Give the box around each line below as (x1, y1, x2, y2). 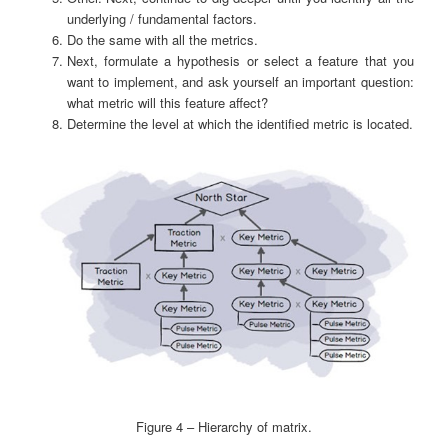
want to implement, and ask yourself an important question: (66, 71, 414, 91)
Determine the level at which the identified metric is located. (66, 113, 413, 133)
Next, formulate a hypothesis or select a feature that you (66, 50, 414, 70)
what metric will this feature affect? (66, 92, 268, 112)
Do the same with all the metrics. (66, 29, 258, 49)
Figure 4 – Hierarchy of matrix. (136, 416, 312, 436)
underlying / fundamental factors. (66, 8, 257, 28)
